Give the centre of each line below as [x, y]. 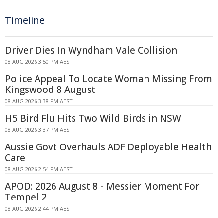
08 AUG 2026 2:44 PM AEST [39, 209]
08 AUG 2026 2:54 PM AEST [39, 169]
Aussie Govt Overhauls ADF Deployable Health [108, 147]
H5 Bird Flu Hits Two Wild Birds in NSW [93, 118]
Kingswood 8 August [50, 90]
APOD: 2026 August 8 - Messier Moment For [102, 187]
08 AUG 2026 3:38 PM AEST [39, 101]
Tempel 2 [26, 197]
